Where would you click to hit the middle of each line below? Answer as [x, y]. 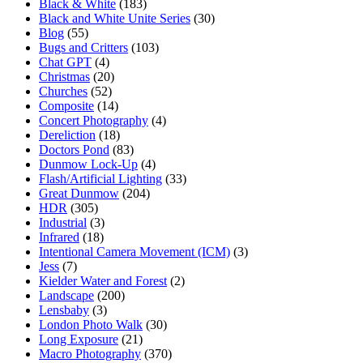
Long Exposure [79, 340]
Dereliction [67, 135]
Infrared [59, 237]
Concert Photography [94, 121]
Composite [66, 106]
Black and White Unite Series [115, 19]
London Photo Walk [91, 325]
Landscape [66, 296]
